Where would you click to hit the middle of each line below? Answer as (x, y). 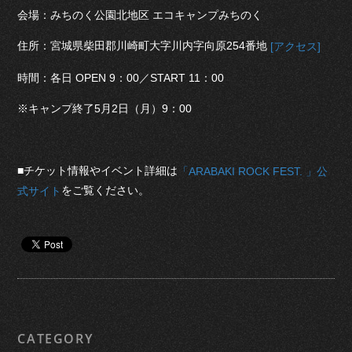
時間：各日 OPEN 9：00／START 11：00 (121, 77)
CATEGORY (55, 338)
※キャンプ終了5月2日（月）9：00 (105, 108)
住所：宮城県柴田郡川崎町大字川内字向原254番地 (144, 46)
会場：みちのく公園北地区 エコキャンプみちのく (140, 15)
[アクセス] (296, 47)
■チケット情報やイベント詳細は (98, 170)
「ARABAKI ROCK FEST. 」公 (253, 171)
